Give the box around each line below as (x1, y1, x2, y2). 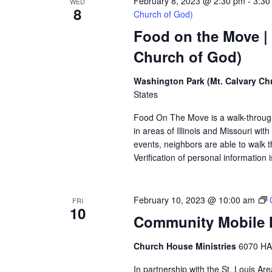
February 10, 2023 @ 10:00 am (133, 194, 255, 206)
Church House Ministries (133, 240, 239, 253)
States (133, 88, 158, 101)
